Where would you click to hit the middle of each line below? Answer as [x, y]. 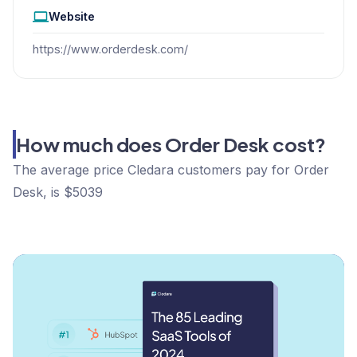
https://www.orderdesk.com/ [110, 49]
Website [72, 16]
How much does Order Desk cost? [171, 144]
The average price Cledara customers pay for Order [171, 169]
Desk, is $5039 [58, 192]
